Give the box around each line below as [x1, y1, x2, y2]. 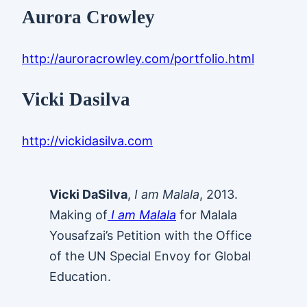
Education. [49, 269, 111, 284]
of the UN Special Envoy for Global [49, 248, 251, 263]
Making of [49, 207, 108, 222]
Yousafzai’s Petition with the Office [49, 228, 251, 243]
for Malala [176, 207, 237, 222]
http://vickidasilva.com [22, 133, 153, 148]
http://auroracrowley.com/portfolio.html [22, 51, 254, 66]
